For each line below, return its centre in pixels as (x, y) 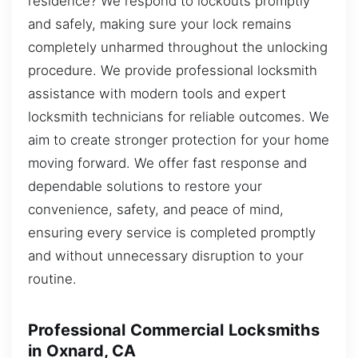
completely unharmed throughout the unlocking (178, 48)
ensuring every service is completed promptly (172, 233)
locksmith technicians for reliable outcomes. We (179, 117)
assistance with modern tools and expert (157, 94)
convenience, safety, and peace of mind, (156, 210)
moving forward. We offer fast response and (167, 163)
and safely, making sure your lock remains (160, 24)
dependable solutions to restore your (145, 187)
